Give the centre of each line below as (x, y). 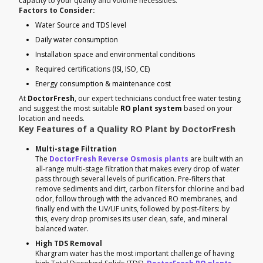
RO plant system (151, 108)
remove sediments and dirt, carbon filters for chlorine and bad (140, 188)
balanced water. (62, 228)
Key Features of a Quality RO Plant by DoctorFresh (127, 129)
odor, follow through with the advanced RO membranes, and (136, 198)
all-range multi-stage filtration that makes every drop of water (137, 168)
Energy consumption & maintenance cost (103, 83)
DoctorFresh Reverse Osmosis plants (119, 159)
